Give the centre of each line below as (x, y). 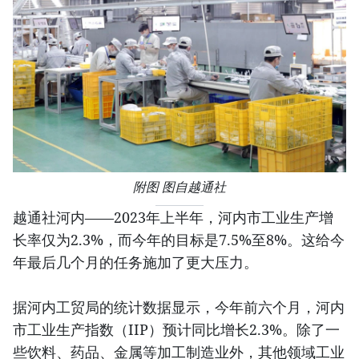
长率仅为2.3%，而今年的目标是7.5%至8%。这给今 (179, 240)
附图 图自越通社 (179, 188)
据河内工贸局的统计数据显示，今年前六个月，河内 (179, 307)
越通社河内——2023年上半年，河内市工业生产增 (173, 218)
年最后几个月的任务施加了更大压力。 (135, 262)
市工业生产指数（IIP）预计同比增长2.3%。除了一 (176, 330)
